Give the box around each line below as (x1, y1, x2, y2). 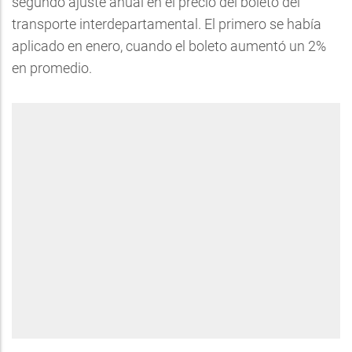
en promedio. (12, 60, 92, 76)
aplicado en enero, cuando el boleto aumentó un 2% (12, 38, 326, 54)
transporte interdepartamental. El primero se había (12, 16, 321, 32)
